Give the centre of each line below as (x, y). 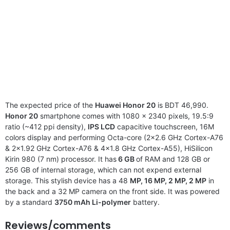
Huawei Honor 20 (125, 105)
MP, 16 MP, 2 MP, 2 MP (168, 180)
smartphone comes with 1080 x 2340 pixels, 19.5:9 (126, 116)
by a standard (30, 202)
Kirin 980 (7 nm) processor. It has (61, 159)
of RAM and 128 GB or (173, 159)
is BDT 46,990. (182, 105)
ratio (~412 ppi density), (46, 126)
